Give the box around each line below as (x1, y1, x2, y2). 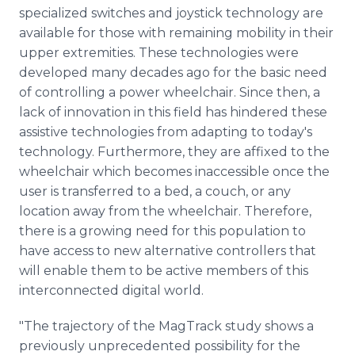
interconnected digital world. (19, 283, 204, 298)
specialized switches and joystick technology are (19, 6, 323, 21)
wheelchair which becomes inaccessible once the (19, 164, 330, 179)
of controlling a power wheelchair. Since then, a (19, 85, 320, 100)
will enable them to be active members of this (19, 263, 308, 278)
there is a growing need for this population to (19, 223, 306, 239)
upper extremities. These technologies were (19, 45, 299, 60)
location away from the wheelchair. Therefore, (19, 204, 311, 219)
